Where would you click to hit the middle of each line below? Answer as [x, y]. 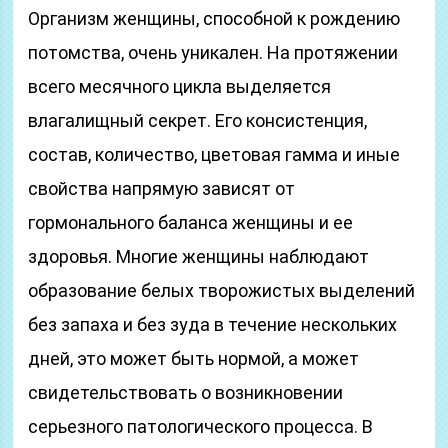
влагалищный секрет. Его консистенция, [198, 120]
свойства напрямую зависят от [162, 188]
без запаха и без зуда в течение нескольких [213, 324]
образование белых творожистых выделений [222, 290]
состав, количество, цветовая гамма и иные [214, 154]
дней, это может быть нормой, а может [194, 358]
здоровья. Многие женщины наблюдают [199, 256]
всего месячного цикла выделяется [180, 86]
